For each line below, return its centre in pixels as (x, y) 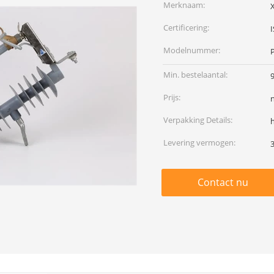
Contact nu (223, 182)
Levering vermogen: (199, 143)
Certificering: (186, 28)
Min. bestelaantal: (195, 75)
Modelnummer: (192, 50)
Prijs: (172, 97)
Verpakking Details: (198, 120)
